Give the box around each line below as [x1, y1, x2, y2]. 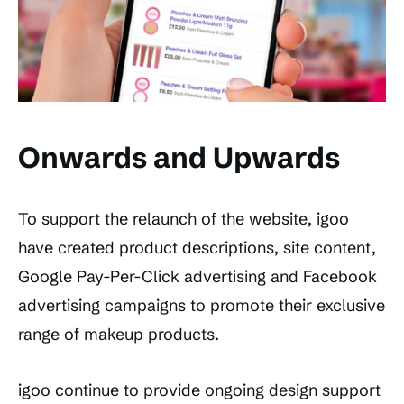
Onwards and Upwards [18, 139, 340, 175]
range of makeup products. [18, 323, 219, 344]
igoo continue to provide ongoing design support [18, 379, 381, 400]
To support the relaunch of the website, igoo [18, 207, 349, 229]
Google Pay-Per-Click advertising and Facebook [18, 265, 377, 287]
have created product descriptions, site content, [18, 236, 376, 258]
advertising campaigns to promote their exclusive [18, 294, 385, 316]
